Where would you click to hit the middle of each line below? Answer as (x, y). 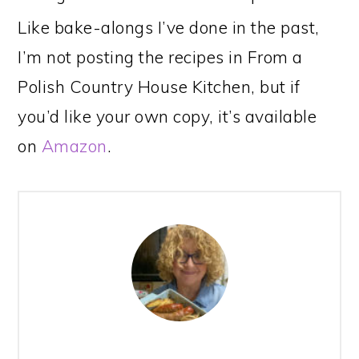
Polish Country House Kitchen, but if (159, 87)
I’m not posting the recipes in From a (160, 57)
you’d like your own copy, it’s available (167, 116)
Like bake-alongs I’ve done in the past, (169, 27)
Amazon (74, 146)
